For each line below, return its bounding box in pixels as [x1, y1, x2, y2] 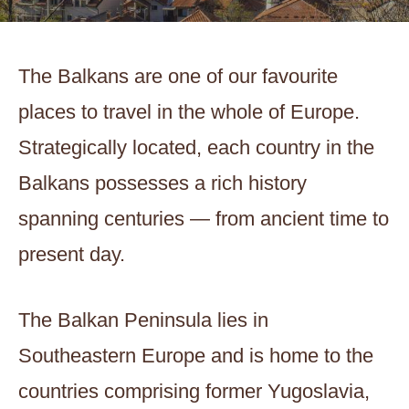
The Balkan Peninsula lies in [18, 309, 268, 331]
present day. [18, 243, 125, 266]
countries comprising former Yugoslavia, [18, 380, 370, 403]
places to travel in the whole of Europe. [18, 100, 360, 123]
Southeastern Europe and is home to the [18, 344, 373, 367]
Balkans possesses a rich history [18, 172, 307, 194]
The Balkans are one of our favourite [18, 65, 338, 88]
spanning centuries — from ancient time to [18, 207, 389, 230]
